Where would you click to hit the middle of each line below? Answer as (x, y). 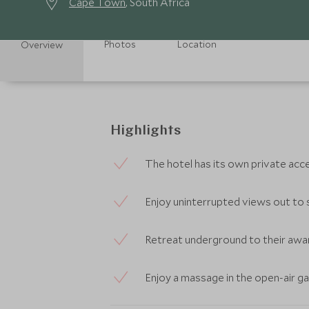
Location (197, 44)
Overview (42, 45)
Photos (120, 44)
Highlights (146, 131)
